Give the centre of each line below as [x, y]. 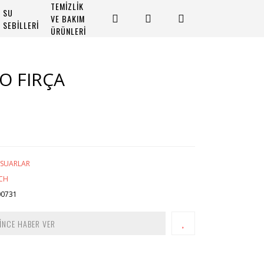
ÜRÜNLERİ [68, 31]
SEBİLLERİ [21, 25]
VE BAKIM [68, 19]
